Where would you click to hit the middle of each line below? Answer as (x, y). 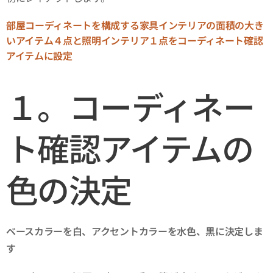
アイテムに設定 (39, 56)
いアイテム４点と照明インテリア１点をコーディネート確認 (135, 41)
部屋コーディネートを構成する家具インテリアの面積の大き (135, 25)
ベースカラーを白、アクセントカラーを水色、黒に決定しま (135, 231)
